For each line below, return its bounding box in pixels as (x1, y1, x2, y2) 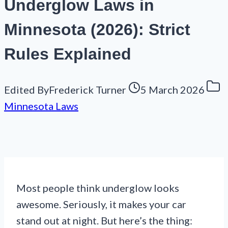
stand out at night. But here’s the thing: (16, 214, 192, 227)
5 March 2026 (140, 83, 205, 96)
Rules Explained (4, 44, 131, 63)
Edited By (4, 83, 49, 96)
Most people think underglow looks (16, 182, 179, 194)
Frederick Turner (49, 83, 126, 96)
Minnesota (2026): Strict (4, 20, 190, 39)
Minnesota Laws (4, 100, 78, 112)
